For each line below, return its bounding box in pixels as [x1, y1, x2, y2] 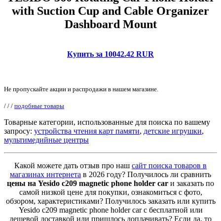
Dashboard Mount [64, 17, 157, 31]
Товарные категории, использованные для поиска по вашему [4, 117, 210, 126]
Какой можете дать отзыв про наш [14, 161, 132, 170]
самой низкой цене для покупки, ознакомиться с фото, [19, 187, 202, 196]
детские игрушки [144, 126, 202, 135]
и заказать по [168, 179, 214, 187]
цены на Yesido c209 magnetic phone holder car [7, 179, 168, 187]
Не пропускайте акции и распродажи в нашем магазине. [4, 85, 158, 93]
